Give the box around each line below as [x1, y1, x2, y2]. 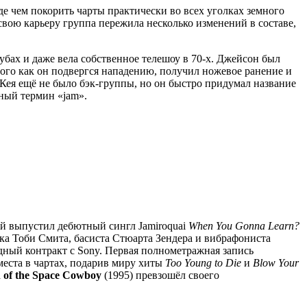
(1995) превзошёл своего [101, 269, 219, 281]
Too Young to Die [165, 256, 241, 269]
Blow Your [253, 256, 299, 269]
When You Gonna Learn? [188, 219, 299, 232]
